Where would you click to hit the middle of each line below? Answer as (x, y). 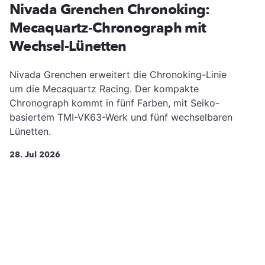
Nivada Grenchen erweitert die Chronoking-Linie (118, 75)
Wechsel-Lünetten (68, 47)
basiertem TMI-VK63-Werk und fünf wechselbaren (121, 117)
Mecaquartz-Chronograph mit (108, 28)
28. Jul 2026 (35, 155)
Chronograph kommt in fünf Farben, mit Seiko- (114, 103)
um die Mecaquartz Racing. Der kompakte (104, 89)
